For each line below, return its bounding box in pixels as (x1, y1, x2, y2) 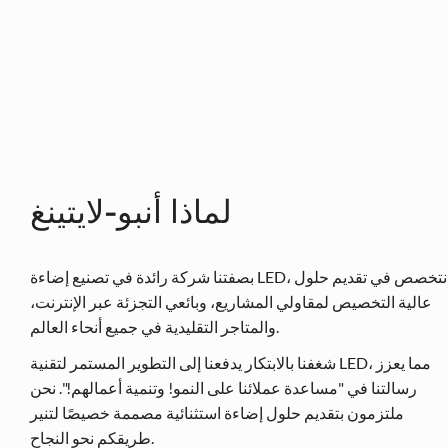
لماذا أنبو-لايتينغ (30, 192, 232, 230)
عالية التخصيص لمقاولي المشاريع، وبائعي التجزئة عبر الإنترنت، (30, 291, 432, 311)
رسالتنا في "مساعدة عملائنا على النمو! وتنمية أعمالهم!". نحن (30, 377, 417, 397)
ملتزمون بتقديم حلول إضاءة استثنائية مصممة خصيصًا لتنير (30, 402, 404, 422)
